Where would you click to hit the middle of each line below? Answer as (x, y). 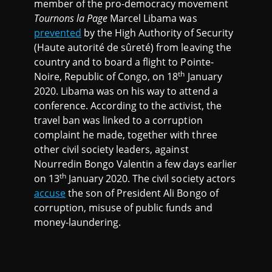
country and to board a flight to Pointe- (124, 62)
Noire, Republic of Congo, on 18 (106, 77)
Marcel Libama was (152, 19)
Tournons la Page (71, 19)
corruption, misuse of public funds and (123, 208)
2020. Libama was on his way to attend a (126, 91)
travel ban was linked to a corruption (118, 121)
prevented (58, 33)
